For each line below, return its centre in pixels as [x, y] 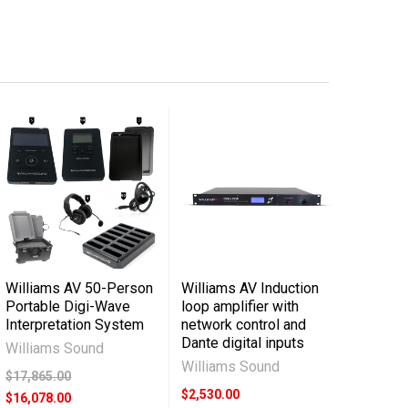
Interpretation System [75, 324]
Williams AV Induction [250, 288]
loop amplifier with [240, 306]
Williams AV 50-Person [80, 288]
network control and [244, 324]
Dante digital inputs [243, 342]
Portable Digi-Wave [68, 306]
